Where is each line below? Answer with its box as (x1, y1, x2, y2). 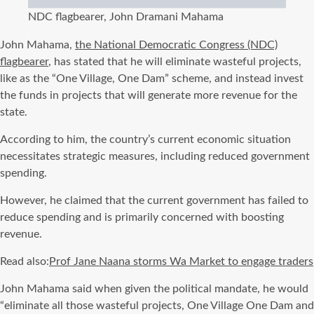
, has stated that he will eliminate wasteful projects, (48, 56, 301, 68)
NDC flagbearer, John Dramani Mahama (28, 11, 224, 23)
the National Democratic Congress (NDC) (75, 39, 278, 51)
